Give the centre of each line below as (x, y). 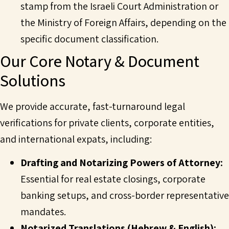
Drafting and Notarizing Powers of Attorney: (122, 163)
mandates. (43, 212)
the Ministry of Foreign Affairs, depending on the (123, 22)
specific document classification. (89, 39)
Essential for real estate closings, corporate (113, 179)
